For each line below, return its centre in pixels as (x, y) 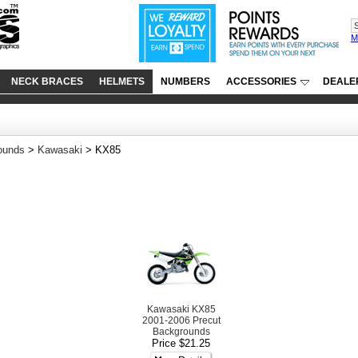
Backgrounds (181, 332)
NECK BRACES (47, 82)
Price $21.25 (181, 343)
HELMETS (122, 82)
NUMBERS (185, 82)
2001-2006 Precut (181, 320)
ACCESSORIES (261, 82)
